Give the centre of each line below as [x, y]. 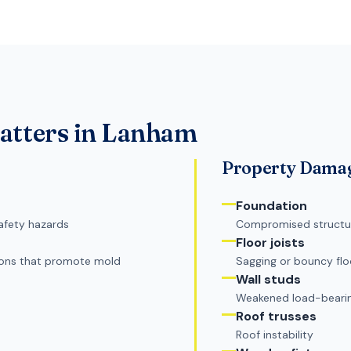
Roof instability [274, 335]
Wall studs [268, 280]
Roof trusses [276, 317]
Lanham [149, 133]
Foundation [271, 206]
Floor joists [270, 243]
